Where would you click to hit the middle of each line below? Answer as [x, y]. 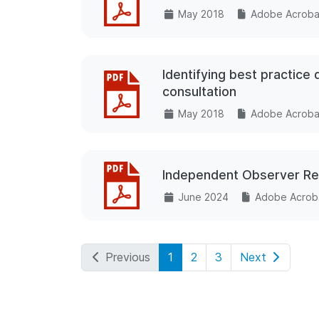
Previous [128, 257]
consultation [199, 92]
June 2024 [203, 197]
